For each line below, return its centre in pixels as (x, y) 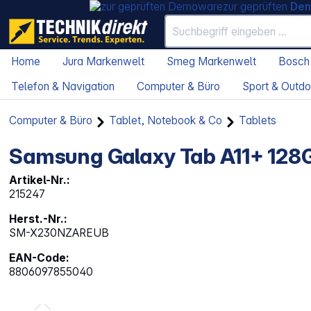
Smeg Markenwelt (211, 62)
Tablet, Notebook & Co (166, 121)
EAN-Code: (40, 258)
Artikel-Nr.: (40, 180)
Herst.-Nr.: (39, 219)
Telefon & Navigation (63, 87)
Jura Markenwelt (103, 62)
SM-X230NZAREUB (59, 233)
